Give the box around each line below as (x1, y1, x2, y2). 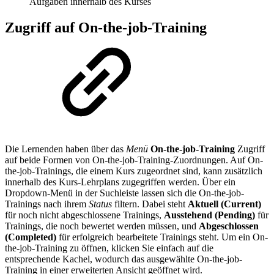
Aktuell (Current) (188, 198, 261, 209)
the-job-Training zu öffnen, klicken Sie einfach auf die (5, 242, 213, 253)
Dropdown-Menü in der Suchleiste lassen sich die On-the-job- (5, 187, 244, 198)
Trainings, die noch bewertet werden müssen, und (5, 220, 199, 231)
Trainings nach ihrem (5, 198, 89, 209)
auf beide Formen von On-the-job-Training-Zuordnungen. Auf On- (5, 154, 263, 165)
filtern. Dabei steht (112, 198, 188, 209)
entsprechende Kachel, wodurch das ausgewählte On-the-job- (5, 253, 242, 264)
